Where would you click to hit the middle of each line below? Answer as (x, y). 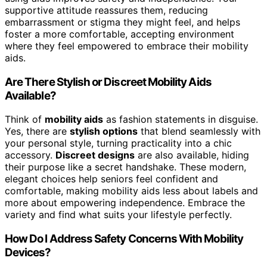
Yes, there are (37, 131)
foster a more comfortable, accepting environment (119, 34)
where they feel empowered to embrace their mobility (127, 46)
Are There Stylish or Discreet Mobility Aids (108, 82)
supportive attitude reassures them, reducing (106, 10)
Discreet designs (95, 155)
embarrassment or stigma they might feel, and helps (122, 22)
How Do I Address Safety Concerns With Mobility (124, 238)
